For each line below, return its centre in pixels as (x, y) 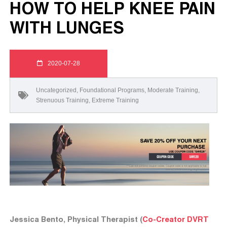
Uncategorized (56, 90)
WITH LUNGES (67, 27)
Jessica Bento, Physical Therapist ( (76, 219)
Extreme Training (115, 100)
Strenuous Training (62, 100)
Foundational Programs (112, 90)
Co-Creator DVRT (176, 219)
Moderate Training (173, 90)
